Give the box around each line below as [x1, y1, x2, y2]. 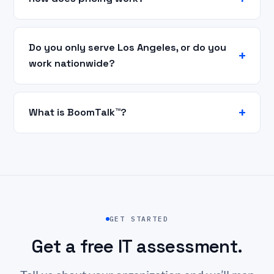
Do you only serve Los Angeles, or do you [29, 40, 226, 54]
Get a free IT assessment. [31, 234, 243, 258]
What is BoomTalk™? [29, 105, 127, 119]
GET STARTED [109, 214, 169, 223]
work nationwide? [29, 56, 115, 70]
